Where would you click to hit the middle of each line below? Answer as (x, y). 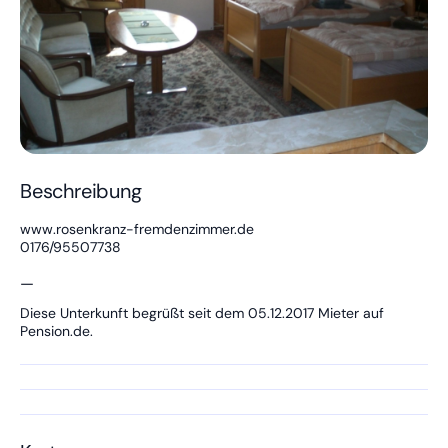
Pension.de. (56, 331)
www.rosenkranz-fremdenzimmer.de (137, 229)
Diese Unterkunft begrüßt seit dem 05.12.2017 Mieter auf (202, 313)
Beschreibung (81, 191)
